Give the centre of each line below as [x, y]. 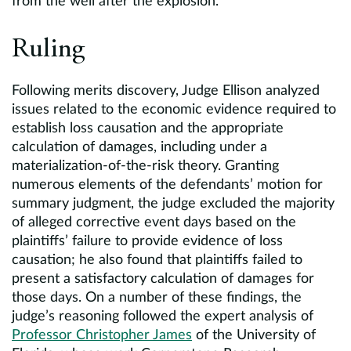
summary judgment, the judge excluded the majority [173, 204]
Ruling [49, 51]
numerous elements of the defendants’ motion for [167, 185]
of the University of [254, 335]
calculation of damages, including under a [139, 147]
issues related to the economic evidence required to [174, 110]
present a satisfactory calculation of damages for [163, 279]
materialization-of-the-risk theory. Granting [145, 166]
